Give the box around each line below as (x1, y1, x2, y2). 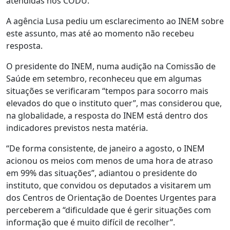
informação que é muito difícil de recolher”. (6, 217, 175, 228)
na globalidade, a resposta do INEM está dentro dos (6, 110, 208, 121)
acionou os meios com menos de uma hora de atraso (6, 155, 213, 166)
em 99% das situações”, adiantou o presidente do (6, 167, 197, 179)
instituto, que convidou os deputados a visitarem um (6, 180, 211, 191)
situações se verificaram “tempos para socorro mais (6, 85, 208, 97)
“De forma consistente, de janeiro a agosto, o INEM (6, 143, 205, 154)
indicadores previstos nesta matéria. (6, 122, 148, 133)
